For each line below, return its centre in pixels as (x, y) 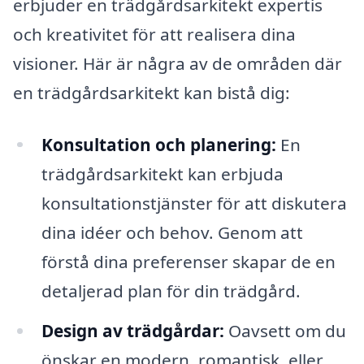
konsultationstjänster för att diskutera (194, 203)
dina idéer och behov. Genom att (172, 232)
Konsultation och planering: (158, 144)
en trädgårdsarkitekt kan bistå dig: (152, 92)
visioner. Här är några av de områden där (178, 63)
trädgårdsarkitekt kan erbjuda (162, 173)
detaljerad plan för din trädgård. (171, 290)
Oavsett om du (285, 331)
